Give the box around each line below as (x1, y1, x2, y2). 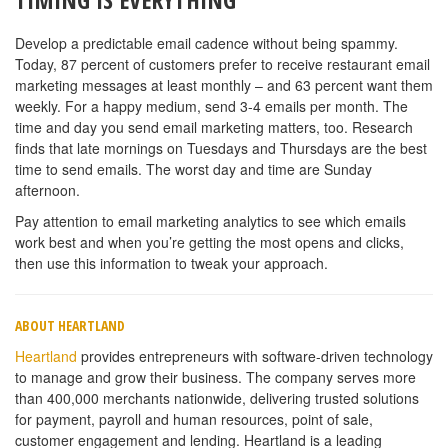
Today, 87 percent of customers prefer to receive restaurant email (15, 54, 430, 75)
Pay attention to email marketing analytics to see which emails (15, 211, 406, 232)
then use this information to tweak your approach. (15, 253, 328, 274)
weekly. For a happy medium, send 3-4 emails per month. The (15, 96, 408, 117)
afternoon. (15, 180, 80, 201)
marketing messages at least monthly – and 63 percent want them (15, 75, 433, 96)
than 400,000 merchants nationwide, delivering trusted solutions (15, 388, 419, 409)
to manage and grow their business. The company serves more (15, 367, 416, 388)
